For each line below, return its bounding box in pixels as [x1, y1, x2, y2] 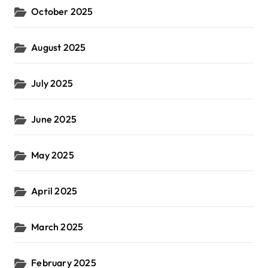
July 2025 [31, 77, 74, 90]
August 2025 [31, 41, 86, 54]
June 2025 [31, 113, 77, 126]
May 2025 [31, 149, 74, 162]
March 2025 [31, 221, 84, 233]
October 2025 [31, 5, 93, 18]
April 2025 [31, 185, 78, 197]
